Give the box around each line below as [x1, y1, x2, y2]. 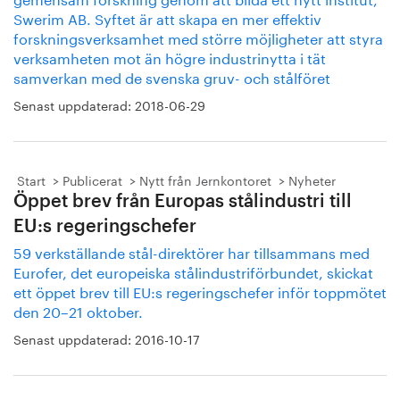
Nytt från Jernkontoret [139, 170, 271, 189]
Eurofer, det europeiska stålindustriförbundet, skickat [13, 260, 373, 282]
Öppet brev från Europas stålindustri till [13, 193, 352, 211]
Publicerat [62, 170, 122, 189]
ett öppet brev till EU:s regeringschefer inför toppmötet [13, 279, 387, 302]
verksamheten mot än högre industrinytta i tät [13, 46, 326, 68]
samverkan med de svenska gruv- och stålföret [13, 65, 330, 87]
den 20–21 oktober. [13, 299, 143, 321]
